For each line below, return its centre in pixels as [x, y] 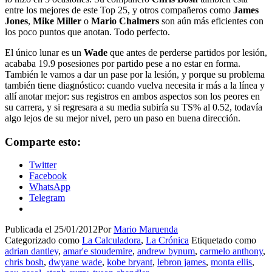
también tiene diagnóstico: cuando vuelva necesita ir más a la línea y [135, 85]
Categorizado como [43, 240]
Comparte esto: [43, 141]
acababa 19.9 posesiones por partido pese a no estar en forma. [123, 63]
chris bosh [24, 262]
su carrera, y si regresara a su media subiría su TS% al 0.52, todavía [134, 107]
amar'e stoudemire [98, 251]
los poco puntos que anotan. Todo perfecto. [87, 32]
